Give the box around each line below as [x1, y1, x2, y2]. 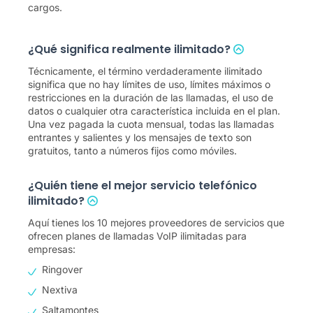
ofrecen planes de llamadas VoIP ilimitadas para [28, 230, 247, 242]
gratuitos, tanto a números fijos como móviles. [28, 145, 237, 156]
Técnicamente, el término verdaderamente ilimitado [28, 65, 262, 77]
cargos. [28, 1, 62, 13]
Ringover [42, 263, 82, 275]
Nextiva [42, 284, 78, 296]
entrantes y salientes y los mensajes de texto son [28, 131, 252, 143]
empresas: [28, 243, 75, 255]
